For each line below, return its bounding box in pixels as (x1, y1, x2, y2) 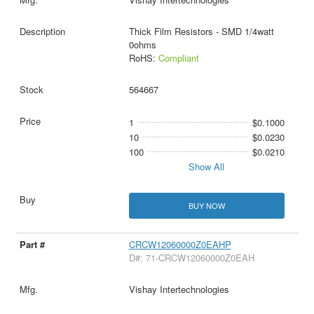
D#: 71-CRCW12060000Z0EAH (128, 250, 254, 264)
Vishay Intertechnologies (128, 282, 229, 296)
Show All (189, 159, 225, 173)
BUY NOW (188, 199, 225, 211)
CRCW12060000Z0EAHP (128, 237, 231, 251)
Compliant (158, 50, 199, 64)
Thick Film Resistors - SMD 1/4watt (128, 24, 274, 38)
